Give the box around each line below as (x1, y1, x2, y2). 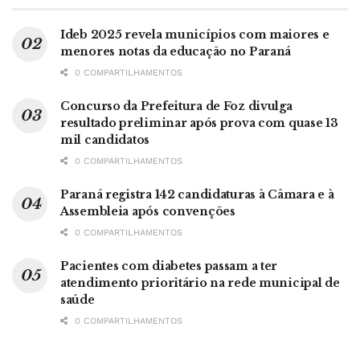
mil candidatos (60, 132, 150, 147)
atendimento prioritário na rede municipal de (60, 275, 340, 290)
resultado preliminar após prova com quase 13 (60, 115, 338, 130)
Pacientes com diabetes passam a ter (60, 258, 278, 273)
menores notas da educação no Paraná (60, 43, 292, 59)
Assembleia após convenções (60, 203, 235, 219)
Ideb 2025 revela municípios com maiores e (60, 27, 329, 42)
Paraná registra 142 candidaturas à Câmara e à (60, 186, 334, 202)
